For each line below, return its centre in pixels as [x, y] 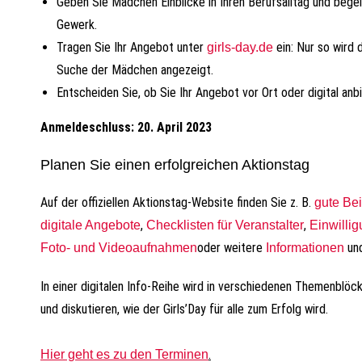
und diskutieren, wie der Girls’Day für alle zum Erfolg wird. [184, 309]
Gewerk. [77, 25]
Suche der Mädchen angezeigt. [135, 70]
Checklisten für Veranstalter [225, 225]
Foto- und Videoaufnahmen [119, 248]
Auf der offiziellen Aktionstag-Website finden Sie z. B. [177, 202]
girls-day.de [240, 47]
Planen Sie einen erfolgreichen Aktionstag [175, 165]
